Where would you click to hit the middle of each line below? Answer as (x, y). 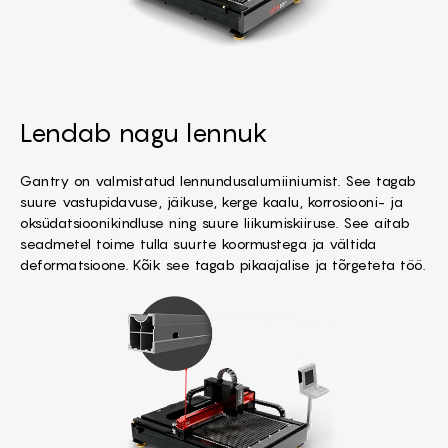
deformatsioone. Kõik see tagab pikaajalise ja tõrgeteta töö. (222, 264)
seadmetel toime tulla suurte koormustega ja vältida (198, 243)
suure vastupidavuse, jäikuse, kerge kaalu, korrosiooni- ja (211, 201)
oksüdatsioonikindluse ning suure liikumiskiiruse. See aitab (215, 222)
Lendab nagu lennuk (144, 132)
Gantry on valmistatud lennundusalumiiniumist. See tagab (218, 180)
